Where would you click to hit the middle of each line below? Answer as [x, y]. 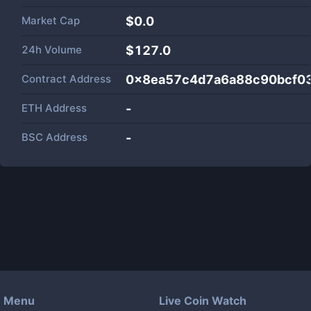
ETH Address [54, 108]
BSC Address [54, 137]
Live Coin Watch [203, 301]
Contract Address [66, 79]
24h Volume [52, 50]
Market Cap [51, 20]
